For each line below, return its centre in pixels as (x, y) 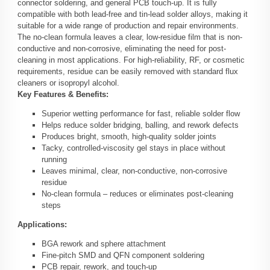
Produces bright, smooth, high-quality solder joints (129, 137)
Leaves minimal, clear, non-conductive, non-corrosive (134, 171)
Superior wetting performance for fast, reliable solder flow (141, 114)
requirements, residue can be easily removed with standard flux (128, 72)
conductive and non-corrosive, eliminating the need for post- (122, 49)
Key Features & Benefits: (63, 95)
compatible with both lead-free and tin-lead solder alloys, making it (133, 14)
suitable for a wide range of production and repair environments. (128, 26)
